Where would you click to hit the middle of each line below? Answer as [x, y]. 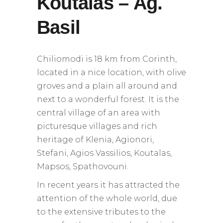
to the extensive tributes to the [101, 212]
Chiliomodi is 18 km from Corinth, [107, 59]
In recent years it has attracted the [108, 185]
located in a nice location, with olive [111, 72]
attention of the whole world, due [107, 198]
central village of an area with [99, 112]
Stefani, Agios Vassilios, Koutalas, [104, 153]
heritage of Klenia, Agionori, [95, 139]
